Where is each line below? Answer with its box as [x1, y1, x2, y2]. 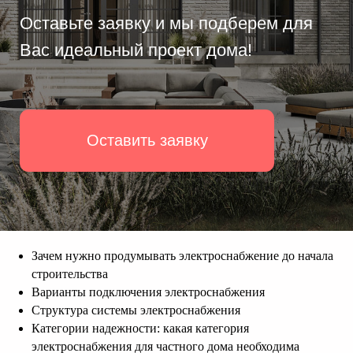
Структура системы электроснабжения [32, 303, 240, 317]
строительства [32, 267, 108, 281]
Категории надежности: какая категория [32, 321, 249, 335]
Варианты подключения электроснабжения [32, 285, 265, 299]
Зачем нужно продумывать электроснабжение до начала [32, 249, 333, 262]
